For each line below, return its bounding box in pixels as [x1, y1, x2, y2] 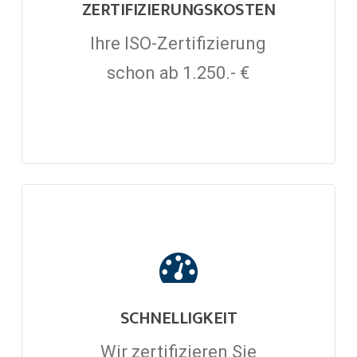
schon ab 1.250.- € [107, 62, 250, 83]
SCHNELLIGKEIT [120, 304, 237, 334]
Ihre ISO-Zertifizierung [90, 33, 267, 53]
